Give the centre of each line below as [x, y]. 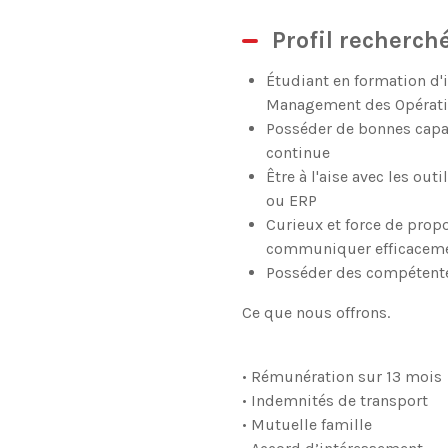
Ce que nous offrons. [315, 312]
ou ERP [291, 200]
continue [297, 152]
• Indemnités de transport [336, 400]
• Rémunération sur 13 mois [343, 376]
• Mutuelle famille [308, 424]
